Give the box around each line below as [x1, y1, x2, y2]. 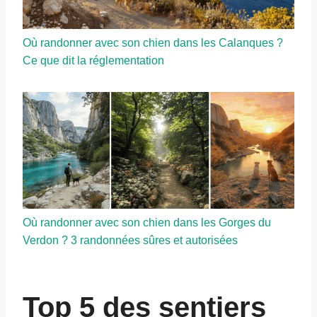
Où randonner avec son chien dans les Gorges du [23, 216, 271, 229]
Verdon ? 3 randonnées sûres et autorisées [23, 234, 238, 246]
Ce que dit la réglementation [23, 54, 164, 67]
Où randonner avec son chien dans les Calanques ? [23, 37, 283, 50]
